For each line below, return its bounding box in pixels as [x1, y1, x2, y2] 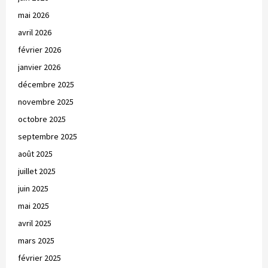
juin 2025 [18, 182, 48, 194]
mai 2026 [18, 9, 49, 20]
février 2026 [18, 44, 61, 55]
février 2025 [18, 252, 61, 263]
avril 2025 [18, 217, 51, 229]
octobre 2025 [18, 113, 66, 124]
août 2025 [18, 148, 53, 159]
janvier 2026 [18, 61, 60, 72]
